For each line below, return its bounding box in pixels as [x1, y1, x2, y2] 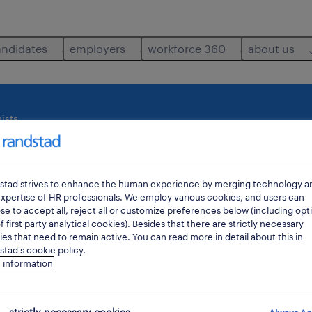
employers [70, 42, 125, 55]
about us [248, 42, 295, 55]
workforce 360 [148, 42, 226, 55]
